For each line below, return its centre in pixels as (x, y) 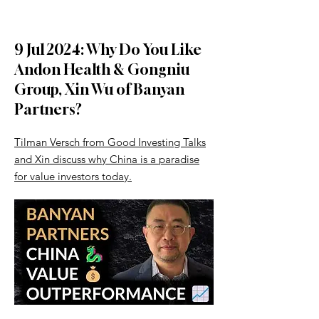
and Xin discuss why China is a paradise (107, 159)
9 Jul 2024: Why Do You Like (108, 49)
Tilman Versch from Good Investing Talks (110, 142)
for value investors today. (73, 176)
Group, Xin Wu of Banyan (99, 89)
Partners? (48, 109)
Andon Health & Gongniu (102, 69)
